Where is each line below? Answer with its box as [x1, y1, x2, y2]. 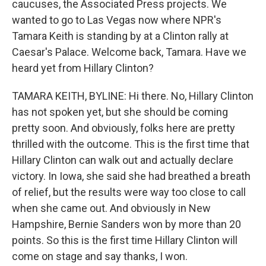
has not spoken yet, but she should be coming [12, 106, 228, 118]
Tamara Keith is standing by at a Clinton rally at [12, 30, 229, 42]
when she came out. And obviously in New [12, 202, 211, 214]
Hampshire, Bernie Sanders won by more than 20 [12, 218, 241, 230]
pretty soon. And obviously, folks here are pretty [12, 122, 235, 134]
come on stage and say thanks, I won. [12, 250, 188, 262]
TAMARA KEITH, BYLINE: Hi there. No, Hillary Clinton [12, 90, 254, 102]
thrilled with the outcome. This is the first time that [12, 138, 249, 150]
